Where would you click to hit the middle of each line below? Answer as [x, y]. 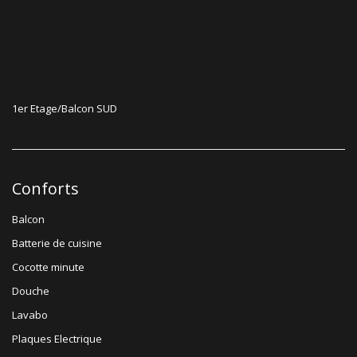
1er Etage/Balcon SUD [65, 108]
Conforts [45, 188]
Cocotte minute [48, 267]
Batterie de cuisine [57, 243]
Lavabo [30, 314]
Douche [31, 290]
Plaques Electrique [57, 338]
